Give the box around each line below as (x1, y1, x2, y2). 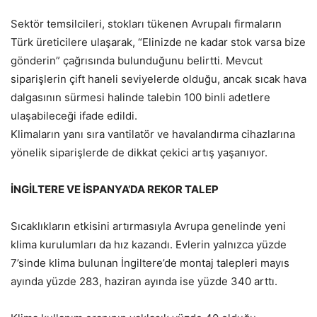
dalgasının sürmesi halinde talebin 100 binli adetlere (11, 90, 270, 104)
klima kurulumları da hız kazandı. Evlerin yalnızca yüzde (11, 237, 287, 251)
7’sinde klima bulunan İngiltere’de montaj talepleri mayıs (11, 255, 289, 270)
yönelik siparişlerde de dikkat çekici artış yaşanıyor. (11, 145, 267, 159)
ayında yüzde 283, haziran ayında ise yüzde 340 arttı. (11, 274, 277, 288)
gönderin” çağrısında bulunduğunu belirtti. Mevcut (11, 53, 263, 67)
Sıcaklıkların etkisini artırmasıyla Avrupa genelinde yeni (11, 219, 286, 233)
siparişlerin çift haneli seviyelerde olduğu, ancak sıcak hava (11, 71, 306, 86)
